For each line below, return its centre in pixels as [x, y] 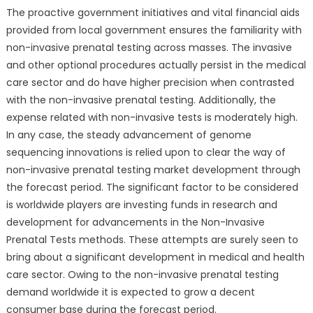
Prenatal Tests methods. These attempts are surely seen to [152, 239]
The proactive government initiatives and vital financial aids [153, 12]
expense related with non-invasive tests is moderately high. [152, 117]
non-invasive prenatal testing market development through [153, 169]
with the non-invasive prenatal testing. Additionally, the [141, 100]
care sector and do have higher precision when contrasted [150, 82]
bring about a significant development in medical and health [155, 257]
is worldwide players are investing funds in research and [141, 204]
